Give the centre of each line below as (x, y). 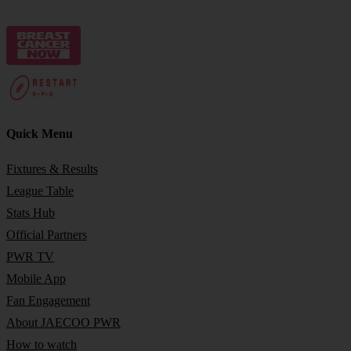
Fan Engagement (48, 300)
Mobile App (36, 278)
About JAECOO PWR (63, 322)
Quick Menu (40, 134)
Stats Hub (31, 212)
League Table (40, 190)
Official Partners (47, 234)
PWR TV (30, 256)
